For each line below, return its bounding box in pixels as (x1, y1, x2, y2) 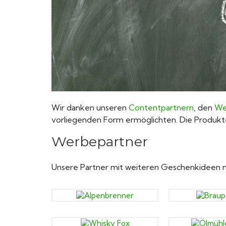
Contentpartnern (129, 102, 194, 112)
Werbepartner (51, 133, 148, 150)
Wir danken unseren (51, 102, 129, 112)
